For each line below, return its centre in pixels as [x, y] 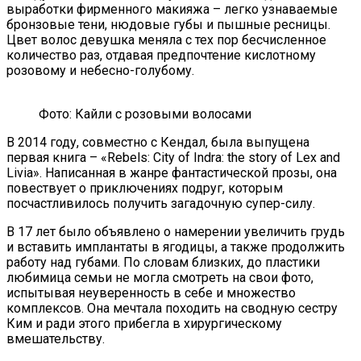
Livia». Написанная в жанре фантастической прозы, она [172, 173]
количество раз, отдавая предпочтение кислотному [161, 56]
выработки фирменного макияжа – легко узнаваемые [172, 10]
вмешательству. [56, 339]
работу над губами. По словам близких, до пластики [163, 263]
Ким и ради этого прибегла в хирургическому [144, 324]
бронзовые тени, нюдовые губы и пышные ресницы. [168, 25]
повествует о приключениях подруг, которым [145, 189]
